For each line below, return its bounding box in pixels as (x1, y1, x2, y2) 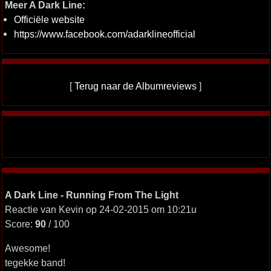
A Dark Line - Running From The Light (4, 189, 178, 200)
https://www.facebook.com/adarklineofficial (13, 28, 195, 39)
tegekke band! (4, 257, 65, 268)
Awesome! (4, 243, 50, 253)
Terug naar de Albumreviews (74, 80, 197, 91)
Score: (4, 218, 35, 229)
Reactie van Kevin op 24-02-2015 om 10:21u (4, 204, 197, 215)
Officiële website (13, 14, 85, 25)
